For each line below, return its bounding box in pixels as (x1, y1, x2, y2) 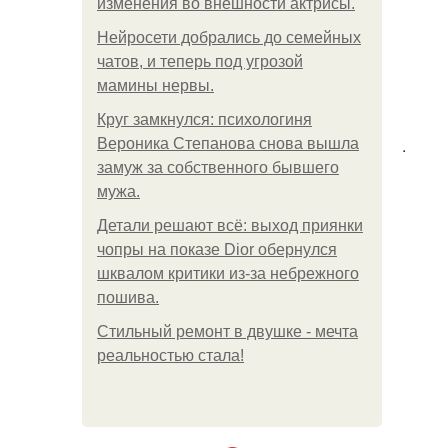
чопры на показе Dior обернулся (97, 241, 337, 258)
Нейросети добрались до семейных (97, 29, 361, 46)
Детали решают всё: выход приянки (97, 217, 363, 234)
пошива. (97, 289, 159, 306)
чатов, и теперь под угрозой (97, 53, 303, 70)
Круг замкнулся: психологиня (97, 111, 312, 128)
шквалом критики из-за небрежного (97, 265, 359, 282)
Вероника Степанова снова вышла (97, 135, 359, 152)
